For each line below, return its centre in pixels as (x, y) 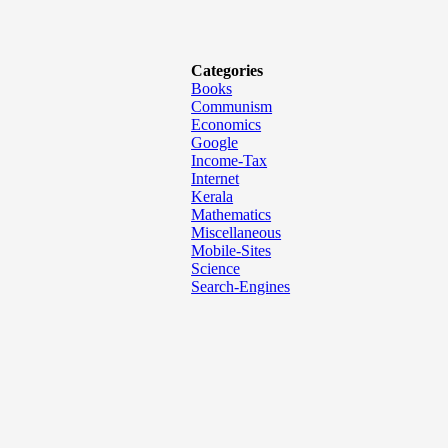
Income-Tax (229, 160)
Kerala (212, 196)
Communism (232, 106)
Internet (215, 178)
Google (215, 142)
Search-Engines (241, 286)
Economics (226, 124)
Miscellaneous (236, 232)
